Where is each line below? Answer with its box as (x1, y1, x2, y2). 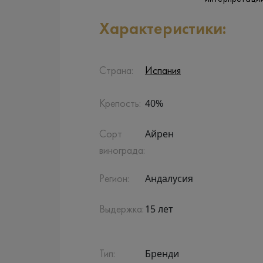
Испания (145, 66, 181, 76)
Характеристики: (99, 22, 226, 38)
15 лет (145, 203, 173, 215)
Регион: (99, 174, 129, 184)
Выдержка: (99, 205, 144, 215)
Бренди (145, 247, 179, 260)
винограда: (99, 146, 145, 156)
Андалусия (145, 172, 193, 185)
